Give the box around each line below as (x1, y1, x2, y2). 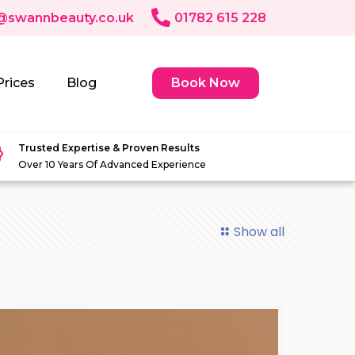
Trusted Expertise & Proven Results (18, 141, 200, 154)
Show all (233, 222, 284, 241)
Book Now (171, 74, 241, 90)
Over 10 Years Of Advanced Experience (18, 158, 207, 170)
